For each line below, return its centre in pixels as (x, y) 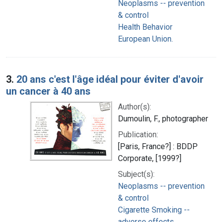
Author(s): (135, 107)
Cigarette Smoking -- (154, 210)
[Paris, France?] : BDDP (158, 146)
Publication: (138, 134)
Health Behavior (145, 27)
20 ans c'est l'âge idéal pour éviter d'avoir (110, 79)
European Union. (145, 39)
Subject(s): (136, 174)
